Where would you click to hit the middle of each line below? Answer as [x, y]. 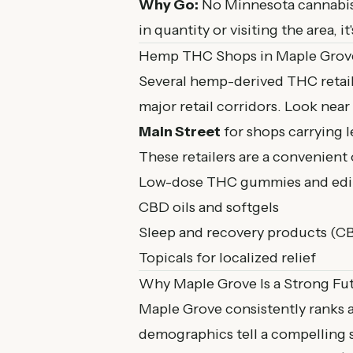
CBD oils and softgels [209, 207]
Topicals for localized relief [227, 258]
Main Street [180, 132]
